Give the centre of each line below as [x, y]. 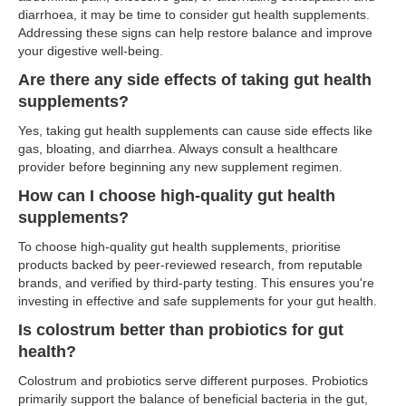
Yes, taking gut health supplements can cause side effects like [195, 130]
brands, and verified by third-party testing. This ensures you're [196, 283]
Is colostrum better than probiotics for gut [181, 330]
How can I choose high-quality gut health [177, 196]
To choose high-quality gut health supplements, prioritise [179, 246]
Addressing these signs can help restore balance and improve [195, 33]
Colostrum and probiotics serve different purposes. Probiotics [193, 381]
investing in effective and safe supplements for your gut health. [198, 301]
